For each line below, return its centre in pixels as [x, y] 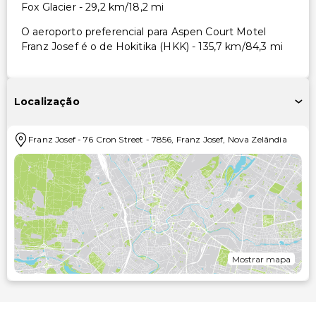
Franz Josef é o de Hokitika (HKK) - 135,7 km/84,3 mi [152, 46]
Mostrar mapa [261, 259]
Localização [47, 102]
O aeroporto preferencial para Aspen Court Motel [144, 31]
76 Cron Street [114, 139]
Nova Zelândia [257, 139]
